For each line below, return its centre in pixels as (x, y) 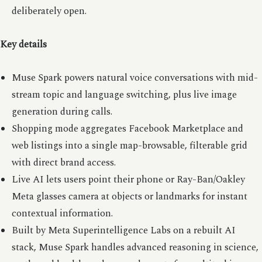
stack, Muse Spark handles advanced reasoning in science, (135, 247)
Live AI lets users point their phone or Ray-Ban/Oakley (128, 180)
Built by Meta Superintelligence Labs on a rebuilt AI (123, 230)
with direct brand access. (63, 163)
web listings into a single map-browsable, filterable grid (129, 146)
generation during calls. (62, 112)
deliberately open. (49, 11)
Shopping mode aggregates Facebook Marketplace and (127, 129)
